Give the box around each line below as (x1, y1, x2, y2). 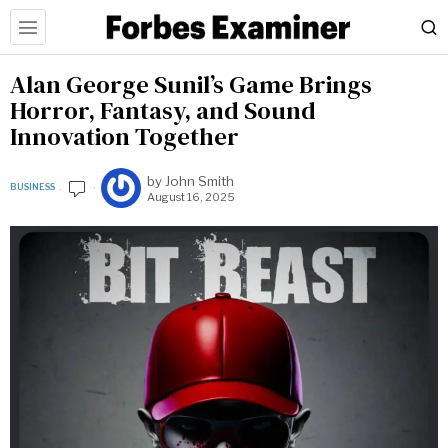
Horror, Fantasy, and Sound (10, 94, 316, 127)
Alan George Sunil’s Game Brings (10, 68, 372, 101)
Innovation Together (10, 120, 239, 153)
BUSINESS (10, 181, 55, 192)
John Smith (165, 172, 234, 189)
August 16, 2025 (147, 189, 235, 204)
